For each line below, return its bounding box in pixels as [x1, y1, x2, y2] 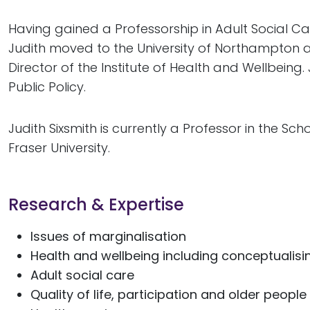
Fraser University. [8, 139, 110, 156]
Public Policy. [8, 78, 86, 95]
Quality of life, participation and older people [30, 286, 307, 303]
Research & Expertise [8, 193, 184, 216]
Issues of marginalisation [30, 228, 186, 245]
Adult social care [30, 266, 134, 284]
